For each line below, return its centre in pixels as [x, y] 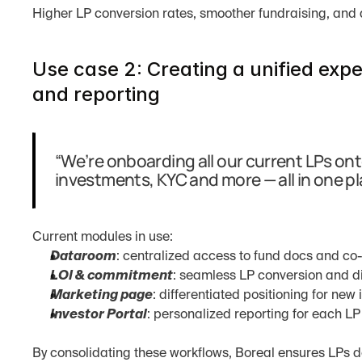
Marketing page [101, 296]
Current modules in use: [103, 238]
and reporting [96, 94]
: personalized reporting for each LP [254, 315]
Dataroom [83, 257]
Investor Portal [99, 315]
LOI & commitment [112, 276]
